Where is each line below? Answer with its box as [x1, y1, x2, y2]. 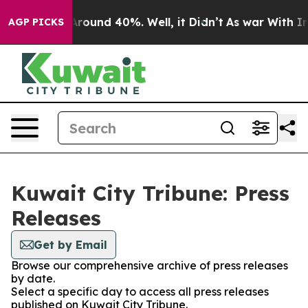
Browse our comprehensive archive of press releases [11, 258, 288, 272]
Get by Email [34, 238, 107, 252]
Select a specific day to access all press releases [11, 285, 269, 298]
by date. [11, 272, 55, 285]
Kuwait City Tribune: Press [11, 180, 289, 206]
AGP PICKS [8, 16, 64, 28]
